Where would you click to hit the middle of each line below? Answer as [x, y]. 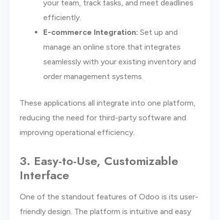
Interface [44, 175]
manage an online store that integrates [112, 47]
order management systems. [93, 76]
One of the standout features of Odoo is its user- [109, 196]
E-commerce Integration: [91, 32]
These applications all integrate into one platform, [108, 103]
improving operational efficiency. [77, 132]
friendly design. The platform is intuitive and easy [105, 211]
